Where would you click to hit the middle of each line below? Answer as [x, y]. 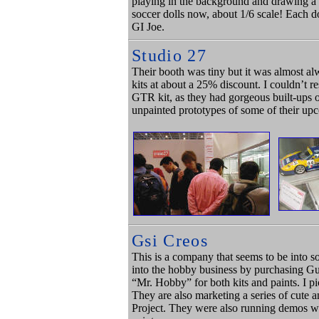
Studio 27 [169, 56]
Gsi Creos [170, 241]
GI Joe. [148, 27]
